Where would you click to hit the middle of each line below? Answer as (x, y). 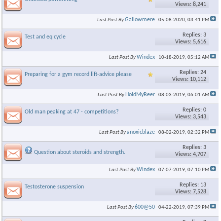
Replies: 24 (193, 73)
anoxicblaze (141, 132)
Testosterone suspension (54, 187)
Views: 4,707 (191, 154)
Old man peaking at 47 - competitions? (72, 112)
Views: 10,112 (189, 79)
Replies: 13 (193, 185)
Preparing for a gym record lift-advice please (78, 74)
